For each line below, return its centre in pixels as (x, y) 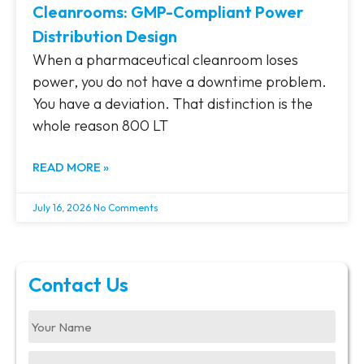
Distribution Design (105, 37)
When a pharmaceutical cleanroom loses (165, 60)
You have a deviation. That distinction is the (173, 104)
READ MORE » (71, 167)
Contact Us (78, 285)
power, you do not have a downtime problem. (180, 82)
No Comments (126, 208)
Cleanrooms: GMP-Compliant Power (168, 12)
